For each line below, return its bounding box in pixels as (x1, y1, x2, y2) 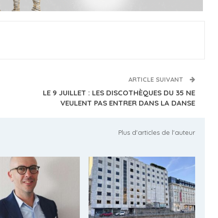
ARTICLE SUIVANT (128, 75, 185, 84)
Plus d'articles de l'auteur (118, 128, 196, 137)
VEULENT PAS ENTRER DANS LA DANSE (60, 98, 196, 108)
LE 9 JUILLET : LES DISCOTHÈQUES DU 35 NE (43, 88, 196, 98)
